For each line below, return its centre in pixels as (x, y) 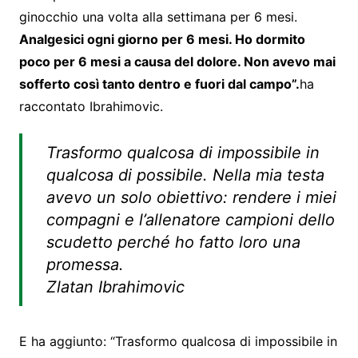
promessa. (85, 265)
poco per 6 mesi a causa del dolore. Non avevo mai (177, 62)
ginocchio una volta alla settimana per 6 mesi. (158, 17)
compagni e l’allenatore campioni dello (190, 220)
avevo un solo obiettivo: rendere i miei (191, 198)
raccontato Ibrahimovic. (91, 107)
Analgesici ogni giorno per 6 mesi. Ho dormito (162, 40)
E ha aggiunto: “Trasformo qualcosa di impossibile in (178, 342)
